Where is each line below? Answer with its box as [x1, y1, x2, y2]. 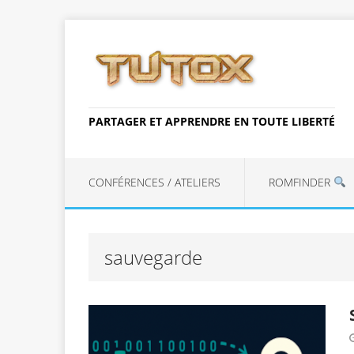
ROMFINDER [269, 174, 333, 190]
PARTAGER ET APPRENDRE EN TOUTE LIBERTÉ [88, 113, 335, 129]
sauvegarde [104, 243, 202, 270]
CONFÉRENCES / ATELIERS [88, 174, 220, 190]
